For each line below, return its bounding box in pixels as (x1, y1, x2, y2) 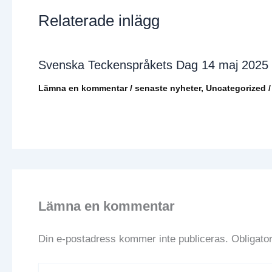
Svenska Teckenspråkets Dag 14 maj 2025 (38, 58, 268, 72)
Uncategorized (205, 83, 266, 93)
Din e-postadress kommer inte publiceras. (38, 233, 228, 245)
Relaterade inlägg (38, 11, 160, 30)
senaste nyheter (134, 83, 201, 93)
